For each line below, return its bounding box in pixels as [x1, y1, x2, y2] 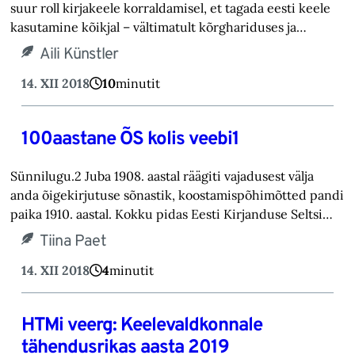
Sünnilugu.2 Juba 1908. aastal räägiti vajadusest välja [10, 167, 315, 184]
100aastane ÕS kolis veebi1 [21, 127, 239, 151]
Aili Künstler [39, 44, 119, 65]
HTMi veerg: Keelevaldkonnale [21, 314, 262, 338]
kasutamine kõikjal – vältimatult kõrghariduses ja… [10, 18, 307, 35]
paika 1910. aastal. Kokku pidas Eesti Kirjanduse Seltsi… [10, 205, 334, 222]
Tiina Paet [39, 231, 106, 252]
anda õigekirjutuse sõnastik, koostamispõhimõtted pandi [10, 186, 345, 203]
